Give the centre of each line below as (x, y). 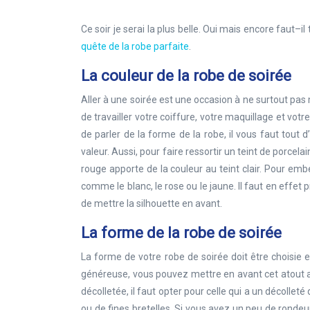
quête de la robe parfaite (135, 46)
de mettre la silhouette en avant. (152, 203)
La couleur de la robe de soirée (186, 76)
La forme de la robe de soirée (181, 233)
